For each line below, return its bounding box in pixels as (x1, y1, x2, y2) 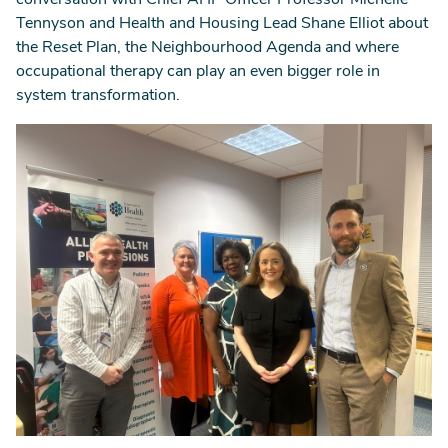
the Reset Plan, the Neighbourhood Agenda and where (16, 40, 399, 56)
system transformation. (16, 88, 184, 104)
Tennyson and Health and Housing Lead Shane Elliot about (16, 16, 428, 32)
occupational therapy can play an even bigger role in (16, 64, 380, 80)
